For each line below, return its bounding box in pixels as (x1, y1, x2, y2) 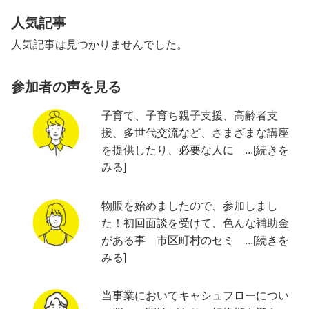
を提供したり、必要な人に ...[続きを (101, 143, 290, 156)
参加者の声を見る (11, 79, 121, 94)
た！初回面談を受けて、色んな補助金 (101, 217, 290, 229)
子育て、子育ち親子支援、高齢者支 (101, 109, 279, 121)
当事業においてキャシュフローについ (101, 290, 290, 302)
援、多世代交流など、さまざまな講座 (101, 126, 290, 139)
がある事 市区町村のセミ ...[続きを (101, 234, 290, 246)
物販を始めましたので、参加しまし (101, 199, 279, 212)
